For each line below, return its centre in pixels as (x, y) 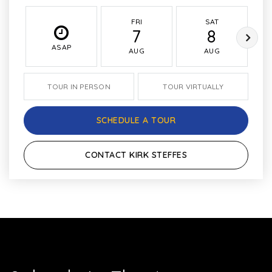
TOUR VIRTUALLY (193, 87)
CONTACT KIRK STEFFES (136, 155)
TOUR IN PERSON (79, 87)
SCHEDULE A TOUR (136, 120)
